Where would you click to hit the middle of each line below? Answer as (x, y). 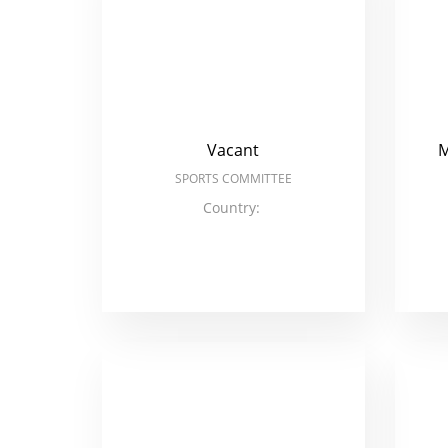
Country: (233, 207)
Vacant (233, 150)
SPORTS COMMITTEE (233, 178)
